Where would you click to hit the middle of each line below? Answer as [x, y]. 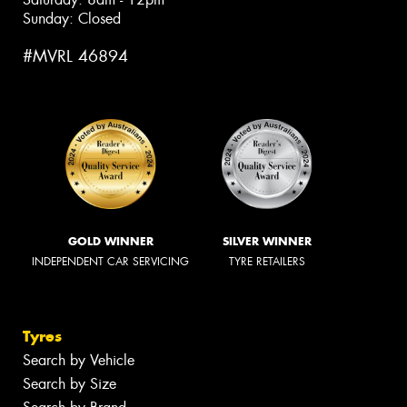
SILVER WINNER [267, 241]
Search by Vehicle [79, 361]
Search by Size [69, 384]
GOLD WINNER [110, 241]
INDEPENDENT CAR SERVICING [110, 261]
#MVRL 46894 [75, 57]
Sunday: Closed [72, 19]
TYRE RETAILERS [267, 261]
